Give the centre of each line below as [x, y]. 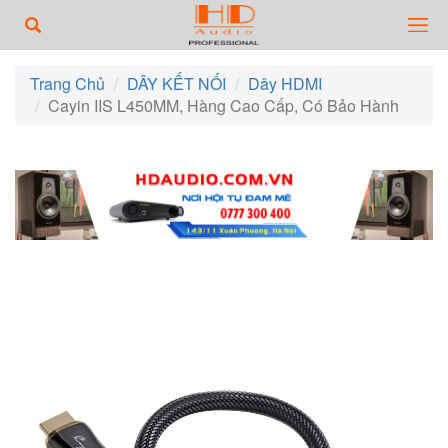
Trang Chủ [67, 83]
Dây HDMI [285, 83]
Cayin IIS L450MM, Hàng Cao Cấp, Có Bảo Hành [223, 105]
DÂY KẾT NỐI [176, 83]
